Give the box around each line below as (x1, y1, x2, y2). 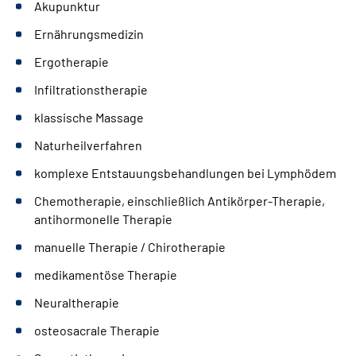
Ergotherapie (34, 53, 109, 69)
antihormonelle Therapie (34, 211, 172, 226)
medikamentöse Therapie (34, 266, 177, 282)
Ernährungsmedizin (34, 25, 144, 41)
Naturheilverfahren (34, 137, 142, 153)
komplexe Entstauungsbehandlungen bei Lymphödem (34, 164, 336, 180)
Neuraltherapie (34, 294, 119, 310)
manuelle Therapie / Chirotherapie (34, 238, 226, 254)
